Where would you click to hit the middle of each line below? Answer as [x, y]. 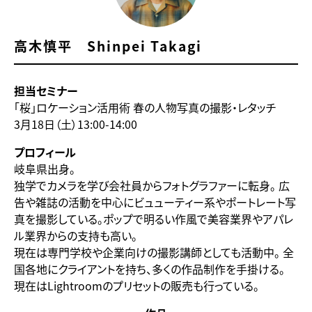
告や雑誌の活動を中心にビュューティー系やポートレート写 [155, 202]
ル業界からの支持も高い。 [76, 235]
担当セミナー [46, 90]
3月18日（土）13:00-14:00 [76, 124]
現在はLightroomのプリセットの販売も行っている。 [136, 285]
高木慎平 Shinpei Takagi [108, 46]
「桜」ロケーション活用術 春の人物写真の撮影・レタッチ [145, 107]
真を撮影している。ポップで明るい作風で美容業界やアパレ [154, 218]
